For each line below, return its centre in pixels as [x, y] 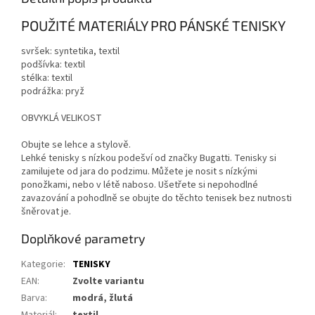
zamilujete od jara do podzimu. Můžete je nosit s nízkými [139, 171]
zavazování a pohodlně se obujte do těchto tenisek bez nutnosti [156, 198]
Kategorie [42, 264]
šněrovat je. [46, 211]
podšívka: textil [53, 64]
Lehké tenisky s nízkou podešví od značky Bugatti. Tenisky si [149, 158]
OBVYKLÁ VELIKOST [62, 118]
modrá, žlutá [103, 298]
